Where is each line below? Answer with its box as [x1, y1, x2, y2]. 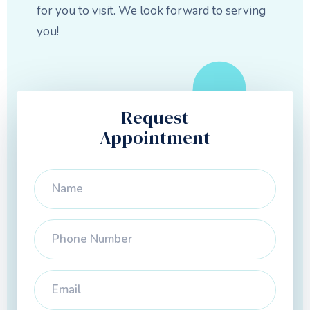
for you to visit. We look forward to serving [36, 2, 266, 19]
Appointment [100, 125, 210, 150]
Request [121, 104, 189, 130]
